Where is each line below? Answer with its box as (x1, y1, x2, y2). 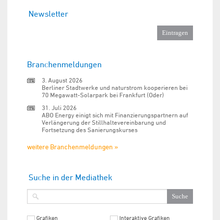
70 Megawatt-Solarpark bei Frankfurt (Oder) (42, 91, 164, 99)
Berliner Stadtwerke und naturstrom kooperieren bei (42, 83, 188, 91)
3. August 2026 (42, 76, 82, 84)
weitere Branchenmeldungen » (27, 142, 118, 151)
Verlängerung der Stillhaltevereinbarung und (42, 118, 166, 126)
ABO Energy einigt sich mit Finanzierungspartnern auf (42, 111, 188, 119)
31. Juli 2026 (42, 104, 77, 111)
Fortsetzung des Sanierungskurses (42, 126, 137, 134)
